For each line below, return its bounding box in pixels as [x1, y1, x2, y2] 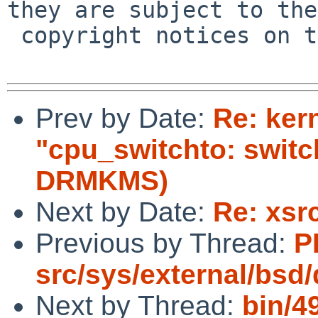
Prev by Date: [35, 102, 213, 133]
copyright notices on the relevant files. [7, 22, 21, 48]
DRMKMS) [35, 165, 168, 196]
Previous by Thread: [35, 227, 294, 258]
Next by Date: [35, 196, 213, 227]
